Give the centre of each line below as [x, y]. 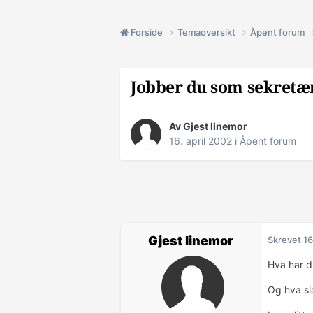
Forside [147, 32]
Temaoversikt [208, 32]
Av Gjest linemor [208, 126]
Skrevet [285, 240]
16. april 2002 [201, 141]
